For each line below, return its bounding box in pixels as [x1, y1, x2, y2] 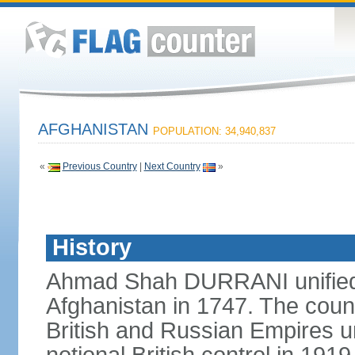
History [52, 235, 132, 260]
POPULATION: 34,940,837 [152, 125, 276, 137]
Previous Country [62, 161, 137, 172]
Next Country [143, 161, 200, 172]
